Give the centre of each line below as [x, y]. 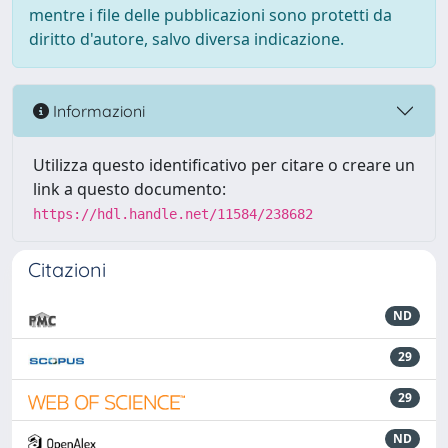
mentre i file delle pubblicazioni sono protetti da [210, 15]
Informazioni [97, 110]
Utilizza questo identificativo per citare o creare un [224, 165]
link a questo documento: [129, 189]
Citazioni [67, 269]
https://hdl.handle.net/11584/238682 [173, 214]
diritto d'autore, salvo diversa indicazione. [186, 39]
